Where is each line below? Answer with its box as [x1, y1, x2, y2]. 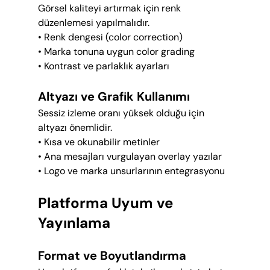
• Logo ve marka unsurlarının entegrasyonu [37, 165, 225, 178]
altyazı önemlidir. [37, 121, 112, 134]
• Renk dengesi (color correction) [37, 31, 183, 44]
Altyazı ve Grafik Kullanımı [37, 89, 190, 105]
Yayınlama [37, 213, 110, 233]
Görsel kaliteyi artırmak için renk [37, 2, 183, 15]
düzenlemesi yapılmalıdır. [37, 16, 149, 30]
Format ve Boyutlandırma [37, 248, 186, 264]
